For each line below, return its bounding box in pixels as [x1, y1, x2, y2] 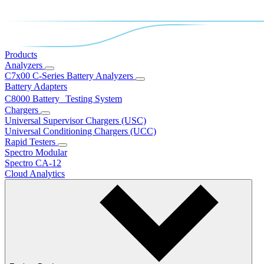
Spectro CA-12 [5, 157, 61, 168]
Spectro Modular [5, 147, 67, 157]
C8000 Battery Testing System [5, 93, 122, 104]
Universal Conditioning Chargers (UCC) [5, 126, 156, 136]
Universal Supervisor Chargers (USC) [5, 115, 146, 126]
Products [5, 49, 37, 60]
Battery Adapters [5, 81, 67, 91]
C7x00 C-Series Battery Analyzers [5, 70, 136, 81]
